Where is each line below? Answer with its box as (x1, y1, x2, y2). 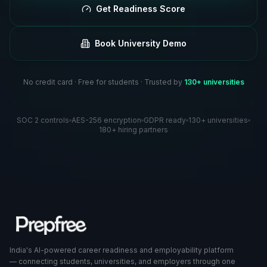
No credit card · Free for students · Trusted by (23, 77, 184, 86)
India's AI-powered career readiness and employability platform (10, 246, 234, 254)
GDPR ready (144, 116, 186, 125)
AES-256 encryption (72, 116, 141, 125)
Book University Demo (95, 38, 187, 48)
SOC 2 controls (17, 116, 69, 125)
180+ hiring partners (99, 125, 168, 134)
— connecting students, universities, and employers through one (10, 257, 235, 266)
